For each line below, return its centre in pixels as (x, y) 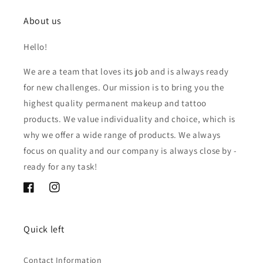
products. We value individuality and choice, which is (129, 119)
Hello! (36, 47)
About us (43, 21)
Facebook (41, 193)
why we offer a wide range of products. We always (122, 135)
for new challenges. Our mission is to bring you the (124, 87)
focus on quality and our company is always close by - (130, 151)
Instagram (68, 193)
